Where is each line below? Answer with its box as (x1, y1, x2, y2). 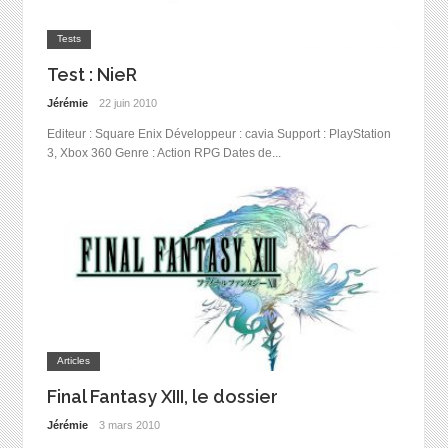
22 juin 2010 (99, 96, 158, 109)
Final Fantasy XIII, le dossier (46, 386, 278, 408)
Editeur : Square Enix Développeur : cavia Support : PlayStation (46, 126, 391, 141)
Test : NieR (46, 64, 137, 86)
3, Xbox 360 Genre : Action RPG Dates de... (46, 145, 281, 160)
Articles (56, 355, 90, 367)
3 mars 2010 (99, 418, 161, 431)
